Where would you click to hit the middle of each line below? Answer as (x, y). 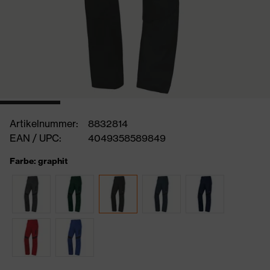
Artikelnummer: (44, 124)
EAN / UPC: (36, 138)
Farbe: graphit (39, 161)
